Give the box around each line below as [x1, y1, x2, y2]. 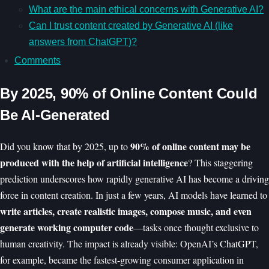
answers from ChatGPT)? [29, 36, 137, 47]
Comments [14, 55, 61, 65]
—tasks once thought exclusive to [133, 220, 259, 234]
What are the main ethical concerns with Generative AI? [29, 4, 264, 14]
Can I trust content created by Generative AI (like [29, 20, 233, 31]
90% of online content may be [130, 139, 250, 153]
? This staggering [188, 156, 253, 169]
